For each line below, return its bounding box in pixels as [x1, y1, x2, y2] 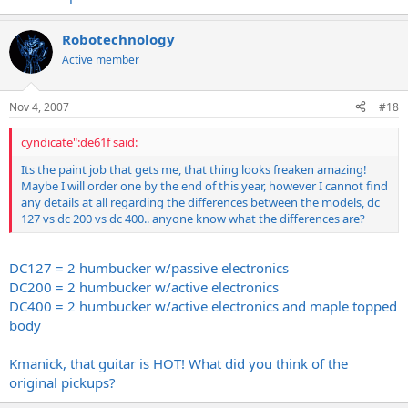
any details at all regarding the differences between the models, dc [21, 193, 380, 210]
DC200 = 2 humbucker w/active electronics [9, 278, 279, 297]
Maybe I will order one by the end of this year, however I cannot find [21, 177, 388, 194]
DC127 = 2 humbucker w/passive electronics [9, 259, 289, 278]
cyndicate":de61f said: [21, 133, 138, 150]
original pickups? [9, 373, 116, 393]
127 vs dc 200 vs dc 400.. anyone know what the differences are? [21, 209, 365, 227]
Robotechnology [62, 30, 175, 49]
